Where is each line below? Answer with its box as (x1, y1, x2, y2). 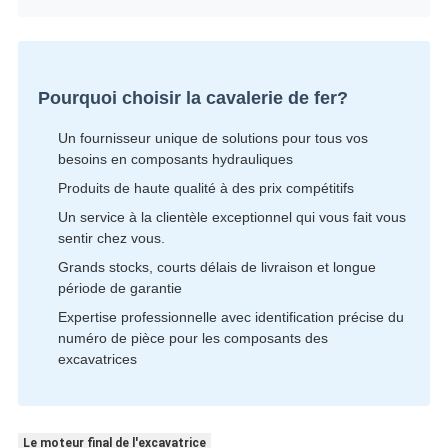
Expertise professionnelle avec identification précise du (57, 309, 404, 326)
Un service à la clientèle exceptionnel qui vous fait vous (57, 209, 406, 226)
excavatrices (57, 351, 137, 368)
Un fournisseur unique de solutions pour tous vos (57, 130, 368, 147)
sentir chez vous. (57, 230, 165, 247)
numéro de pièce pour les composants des (57, 330, 328, 347)
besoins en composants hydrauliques (57, 151, 293, 168)
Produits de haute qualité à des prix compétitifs (57, 180, 354, 197)
